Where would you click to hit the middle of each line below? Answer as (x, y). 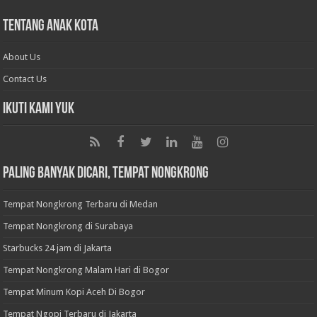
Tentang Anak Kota (51, 27)
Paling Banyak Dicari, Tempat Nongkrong (106, 174)
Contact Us (25, 79)
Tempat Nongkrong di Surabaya (68, 226)
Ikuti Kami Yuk (39, 110)
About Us (22, 57)
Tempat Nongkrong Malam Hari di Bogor (86, 270)
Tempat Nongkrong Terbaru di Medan (81, 204)
